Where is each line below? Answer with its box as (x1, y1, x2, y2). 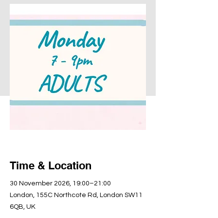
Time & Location (10, 159, 91, 172)
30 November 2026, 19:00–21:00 (10, 180, 111, 187)
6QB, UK (10, 203, 36, 210)
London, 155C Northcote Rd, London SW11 (10, 192, 143, 199)
